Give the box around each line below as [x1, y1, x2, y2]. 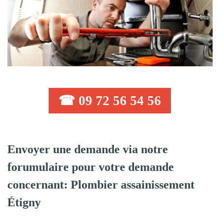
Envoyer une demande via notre [7, 143, 168, 156]
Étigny [7, 196, 41, 209]
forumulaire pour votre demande [7, 161, 174, 174]
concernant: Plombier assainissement [7, 178, 194, 192]
